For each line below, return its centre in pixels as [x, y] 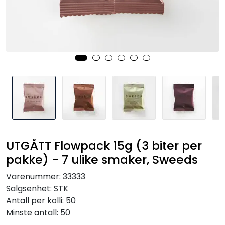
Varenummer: [33, 177]
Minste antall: [33, 213]
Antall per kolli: [36, 201]
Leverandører [37, 37]
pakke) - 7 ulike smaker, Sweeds [102, 159]
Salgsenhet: [30, 189]
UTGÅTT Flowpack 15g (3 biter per [104, 145]
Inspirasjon [31, 10]
